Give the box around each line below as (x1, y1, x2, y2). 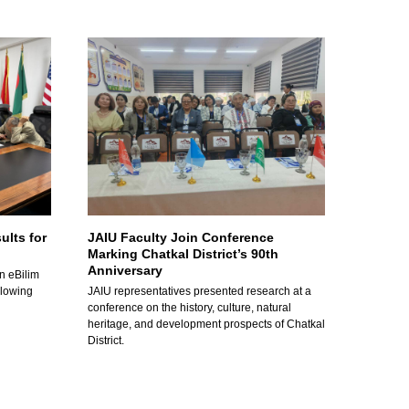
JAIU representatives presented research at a (88, 284, 311, 298)
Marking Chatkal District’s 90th (88, 246, 278, 261)
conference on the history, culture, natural (88, 300, 291, 314)
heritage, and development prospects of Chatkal (88, 317, 325, 330)
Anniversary (88, 262, 163, 278)
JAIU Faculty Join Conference (88, 229, 274, 245)
